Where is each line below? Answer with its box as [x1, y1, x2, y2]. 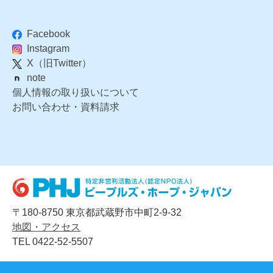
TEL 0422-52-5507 [12, 236, 93, 247]
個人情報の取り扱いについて [12, 87, 139, 98]
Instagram [27, 43, 69, 54]
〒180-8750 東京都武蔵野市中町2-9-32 [12, 207, 182, 218]
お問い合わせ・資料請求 [12, 102, 119, 113]
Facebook [27, 29, 70, 40]
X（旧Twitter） [27, 58, 91, 69]
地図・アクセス [12, 222, 80, 233]
